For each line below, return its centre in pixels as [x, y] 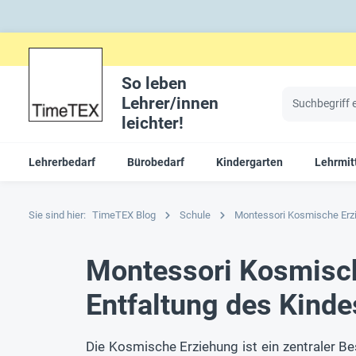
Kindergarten [250, 162]
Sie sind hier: [57, 215]
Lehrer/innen [170, 103]
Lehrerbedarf [62, 162]
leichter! [152, 123]
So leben [154, 83]
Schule [195, 215]
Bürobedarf [156, 162]
